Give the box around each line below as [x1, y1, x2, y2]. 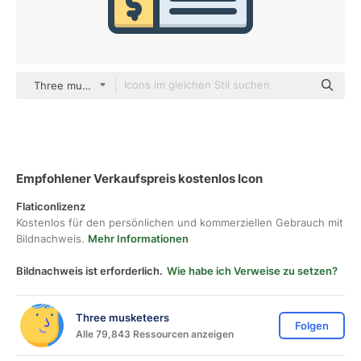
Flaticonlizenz [16, 200, 85, 213]
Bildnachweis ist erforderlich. [16, 264, 163, 277]
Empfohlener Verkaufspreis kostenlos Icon [16, 171, 263, 186]
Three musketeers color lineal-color [34, 79, 214, 92]
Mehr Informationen [88, 232, 189, 245]
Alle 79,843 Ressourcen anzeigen [76, 327, 234, 340]
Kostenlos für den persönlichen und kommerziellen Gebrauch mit [16, 216, 343, 229]
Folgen [295, 319, 329, 332]
